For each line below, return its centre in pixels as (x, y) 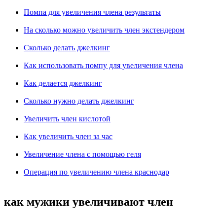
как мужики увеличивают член (89, 202)
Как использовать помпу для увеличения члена (103, 65)
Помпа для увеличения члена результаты (92, 12)
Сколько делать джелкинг (67, 48)
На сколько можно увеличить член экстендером (104, 30)
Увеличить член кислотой (67, 119)
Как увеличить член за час (68, 136)
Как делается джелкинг (63, 83)
